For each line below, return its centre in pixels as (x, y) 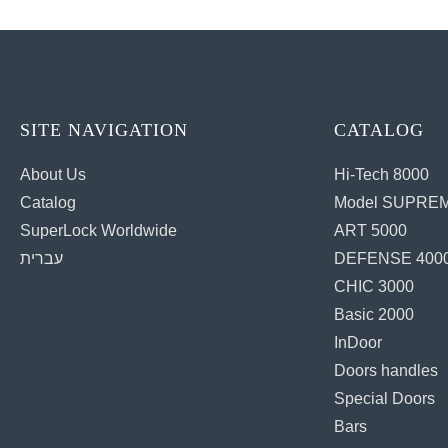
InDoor (358, 342)
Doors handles (386, 370)
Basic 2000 (374, 314)
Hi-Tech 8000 (382, 174)
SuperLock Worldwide (98, 230)
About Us (53, 174)
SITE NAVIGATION (104, 129)
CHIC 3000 (374, 286)
